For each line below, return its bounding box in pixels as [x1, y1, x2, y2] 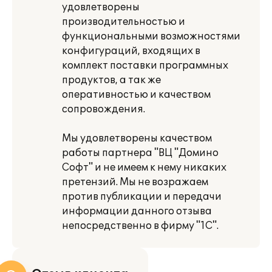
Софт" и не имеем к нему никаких [62, 161, 226, 174]
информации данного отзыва [62, 205, 212, 217]
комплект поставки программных [62, 59, 228, 72]
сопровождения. [62, 103, 145, 115]
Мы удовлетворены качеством [62, 132, 212, 144]
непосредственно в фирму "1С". [62, 220, 219, 232]
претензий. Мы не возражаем [62, 176, 208, 188]
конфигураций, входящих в [62, 45, 200, 57]
